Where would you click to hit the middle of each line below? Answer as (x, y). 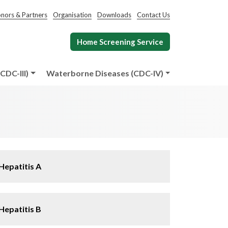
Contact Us (153, 15)
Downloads (114, 15)
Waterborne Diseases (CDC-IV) (105, 73)
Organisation (72, 15)
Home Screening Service (120, 42)
